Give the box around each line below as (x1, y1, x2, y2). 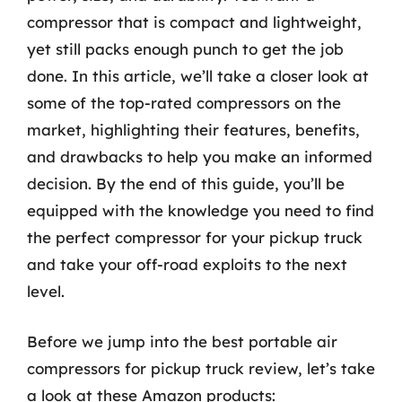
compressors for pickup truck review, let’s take (27, 358, 375, 378)
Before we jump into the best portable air (27, 331, 337, 351)
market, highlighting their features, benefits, (27, 120, 360, 139)
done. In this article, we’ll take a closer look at (27, 66, 369, 85)
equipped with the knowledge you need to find (27, 201, 374, 220)
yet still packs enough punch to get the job (27, 39, 344, 58)
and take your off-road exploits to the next (27, 255, 347, 274)
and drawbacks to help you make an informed (27, 147, 372, 166)
